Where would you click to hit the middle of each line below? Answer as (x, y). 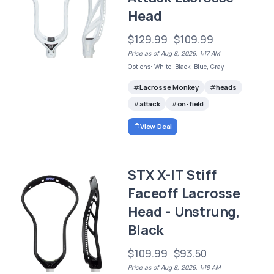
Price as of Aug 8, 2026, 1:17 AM (174, 54)
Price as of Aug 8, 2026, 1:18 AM (174, 267)
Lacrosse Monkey (169, 87)
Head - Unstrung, (184, 211)
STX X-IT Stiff (172, 175)
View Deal (156, 126)
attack (150, 104)
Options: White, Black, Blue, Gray (176, 67)
